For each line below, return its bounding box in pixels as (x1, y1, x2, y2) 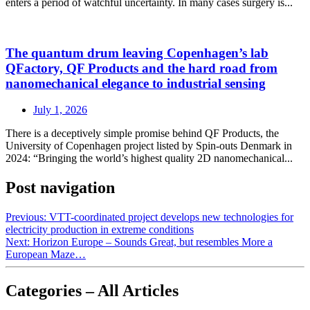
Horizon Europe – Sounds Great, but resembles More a (33, 236, 273, 248)
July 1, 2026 (33, 104, 87, 116)
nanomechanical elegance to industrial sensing (6, 75, 266, 91)
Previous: (6, 211, 46, 224)
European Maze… (6, 248, 86, 261)
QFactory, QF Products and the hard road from (6, 60, 277, 75)
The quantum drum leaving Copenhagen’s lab (6, 45, 268, 60)
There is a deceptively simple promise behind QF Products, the (6, 127, 279, 140)
